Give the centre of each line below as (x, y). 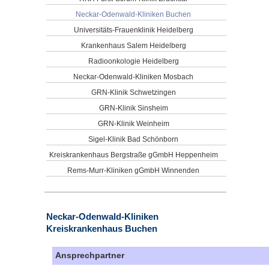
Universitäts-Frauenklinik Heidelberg (133, 30)
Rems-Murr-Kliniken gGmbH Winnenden (133, 171)
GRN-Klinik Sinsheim (133, 108)
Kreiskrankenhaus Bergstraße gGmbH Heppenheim (133, 155)
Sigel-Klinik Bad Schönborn (133, 139)
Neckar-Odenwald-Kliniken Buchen (133, 14)
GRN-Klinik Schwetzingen (133, 92)
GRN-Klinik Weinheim (133, 124)
